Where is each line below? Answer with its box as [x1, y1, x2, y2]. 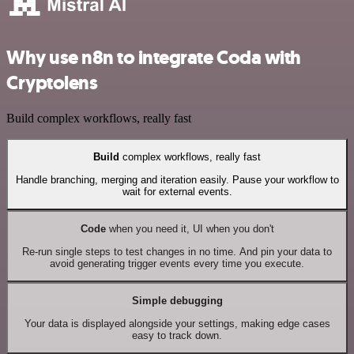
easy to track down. [132, 329, 222, 341]
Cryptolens [6, 70, 98, 96]
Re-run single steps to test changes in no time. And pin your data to [22, 245, 332, 258]
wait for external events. [122, 185, 232, 198]
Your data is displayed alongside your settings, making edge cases [24, 317, 330, 330]
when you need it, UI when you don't [105, 223, 274, 235]
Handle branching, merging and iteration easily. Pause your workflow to [15, 173, 339, 186]
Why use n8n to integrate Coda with [6, 45, 301, 71]
